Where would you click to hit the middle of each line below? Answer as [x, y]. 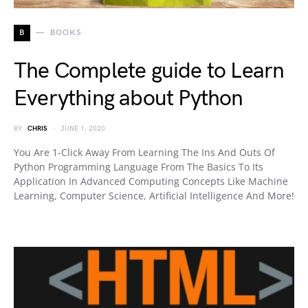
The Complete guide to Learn [149, 71]
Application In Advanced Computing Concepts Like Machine [151, 181]
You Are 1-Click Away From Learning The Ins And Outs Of [144, 153]
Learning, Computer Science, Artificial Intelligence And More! [154, 196]
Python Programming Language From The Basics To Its [139, 167]
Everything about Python [129, 99]
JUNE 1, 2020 [83, 129]
